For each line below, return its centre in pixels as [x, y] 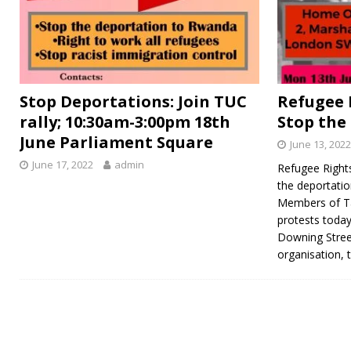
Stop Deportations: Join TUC [133, 102]
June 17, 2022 [63, 165]
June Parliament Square [116, 143]
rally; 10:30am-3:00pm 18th [125, 122]
